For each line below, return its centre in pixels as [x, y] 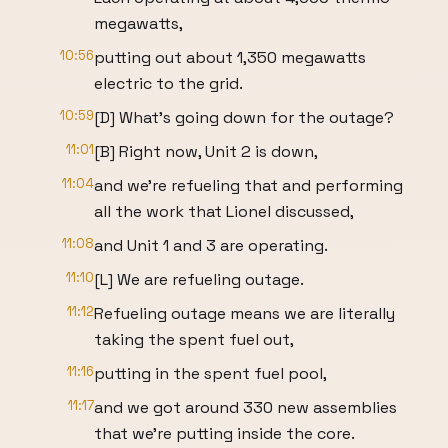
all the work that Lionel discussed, [224, 211]
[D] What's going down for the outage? [244, 117]
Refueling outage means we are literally [244, 313]
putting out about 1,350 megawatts [230, 57]
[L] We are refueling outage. [199, 279]
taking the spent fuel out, [194, 339]
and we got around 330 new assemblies [245, 407]
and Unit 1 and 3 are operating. [211, 245]
